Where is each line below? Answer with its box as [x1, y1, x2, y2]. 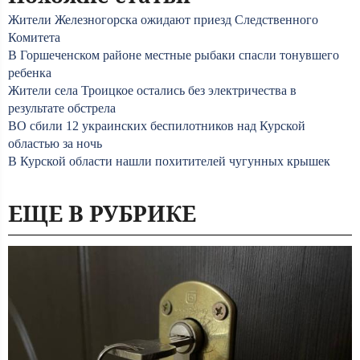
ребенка [8, 66, 51, 80]
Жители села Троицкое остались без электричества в [8, 84, 297, 97]
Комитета [8, 31, 60, 44]
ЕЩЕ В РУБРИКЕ [8, 198, 196, 228]
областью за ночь [8, 137, 102, 150]
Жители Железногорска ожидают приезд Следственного [8, 13, 318, 27]
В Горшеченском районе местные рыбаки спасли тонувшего [8, 48, 339, 62]
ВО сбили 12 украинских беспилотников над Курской [8, 119, 305, 133]
